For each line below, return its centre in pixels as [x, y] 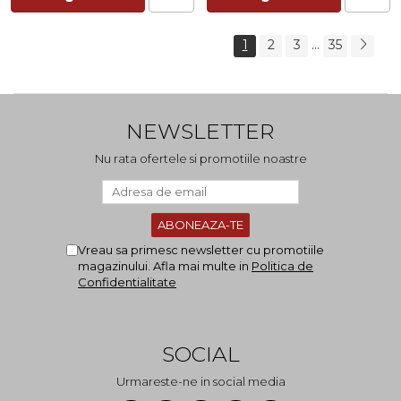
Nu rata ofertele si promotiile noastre [200, 159]
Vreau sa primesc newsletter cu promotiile [201, 250]
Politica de [282, 266]
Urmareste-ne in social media [200, 382]
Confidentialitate [127, 282]
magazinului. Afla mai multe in [165, 266]
